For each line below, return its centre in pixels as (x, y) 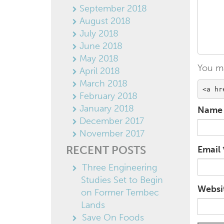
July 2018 (99, 33)
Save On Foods (113, 217)
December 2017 (112, 121)
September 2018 (113, 8)
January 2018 (107, 108)
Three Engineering (119, 167)
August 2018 (105, 21)
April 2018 (100, 71)
